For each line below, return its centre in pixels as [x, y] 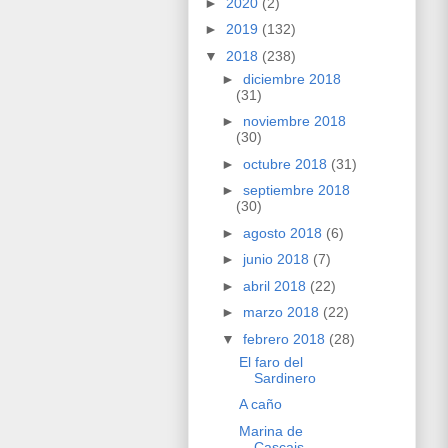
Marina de [270, 430]
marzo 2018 [282, 312]
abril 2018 [276, 285]
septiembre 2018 [296, 190]
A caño [260, 404]
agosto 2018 [284, 232]
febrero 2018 [285, 338]
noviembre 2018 [294, 121]
